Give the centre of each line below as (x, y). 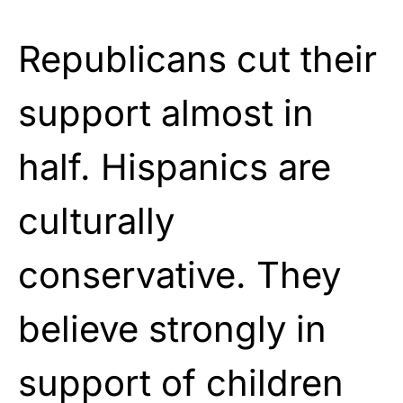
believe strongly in (172, 328)
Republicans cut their (197, 58)
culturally (96, 220)
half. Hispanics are (175, 166)
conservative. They (179, 274)
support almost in (166, 112)
